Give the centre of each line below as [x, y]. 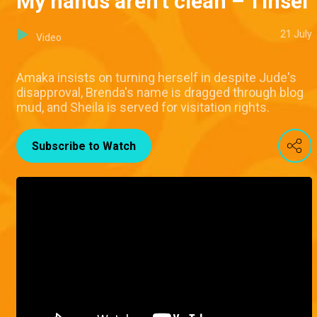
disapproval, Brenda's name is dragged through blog [160, 93]
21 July [296, 34]
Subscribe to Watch [84, 146]
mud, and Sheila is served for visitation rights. [143, 108]
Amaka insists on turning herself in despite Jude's [156, 78]
